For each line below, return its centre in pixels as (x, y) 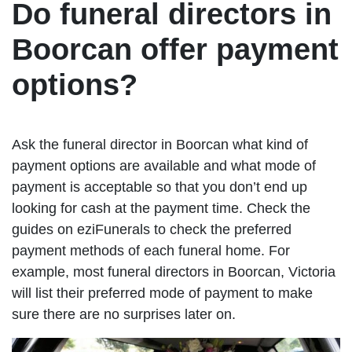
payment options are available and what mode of (164, 166)
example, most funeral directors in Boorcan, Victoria (174, 272)
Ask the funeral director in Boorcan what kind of (160, 145)
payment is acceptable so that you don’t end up (159, 187)
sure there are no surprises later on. (124, 315)
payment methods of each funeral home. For (151, 251)
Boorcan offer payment (175, 50)
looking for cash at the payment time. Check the (161, 209)
